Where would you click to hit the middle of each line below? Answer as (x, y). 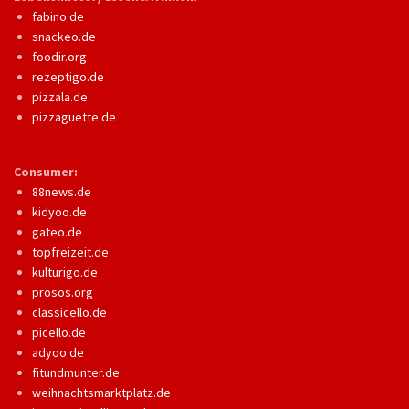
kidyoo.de (59, 212)
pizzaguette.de (74, 117)
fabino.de (58, 16)
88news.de (62, 192)
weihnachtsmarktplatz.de (101, 393)
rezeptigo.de (68, 77)
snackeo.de (64, 37)
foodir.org (59, 57)
